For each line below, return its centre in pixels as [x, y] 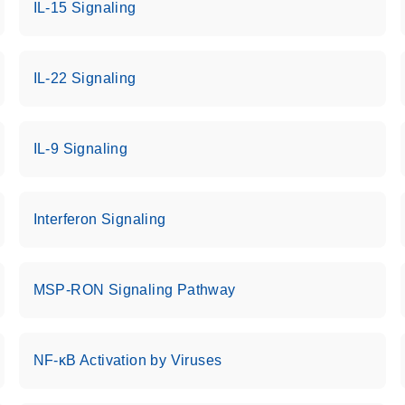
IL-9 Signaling [80, 149]
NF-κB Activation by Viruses [127, 360]
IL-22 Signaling [85, 78]
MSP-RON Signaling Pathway [134, 290]
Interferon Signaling [99, 219]
